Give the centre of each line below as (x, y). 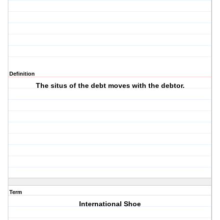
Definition (22, 74)
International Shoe (110, 204)
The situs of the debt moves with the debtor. (110, 86)
